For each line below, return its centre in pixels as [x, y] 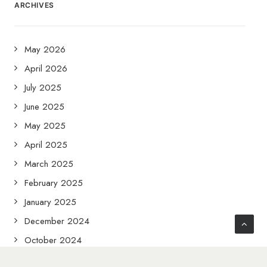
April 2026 [46, 69]
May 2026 [45, 49]
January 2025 [50, 202]
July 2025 [43, 88]
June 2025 [44, 107]
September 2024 [58, 259]
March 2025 [49, 164]
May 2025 [45, 126]
